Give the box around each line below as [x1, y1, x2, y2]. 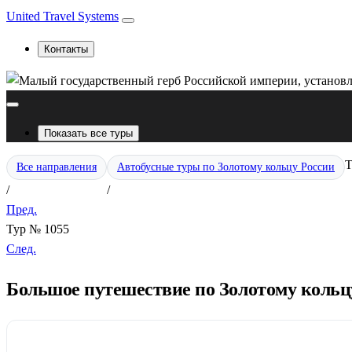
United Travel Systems [6, 9, 119, 23]
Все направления [16, 161, 97, 173]
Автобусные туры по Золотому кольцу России [117, 161, 335, 173]
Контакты [44, 43, 88, 55]
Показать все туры [44, 127, 133, 139]
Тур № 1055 [6, 222, 69, 236]
